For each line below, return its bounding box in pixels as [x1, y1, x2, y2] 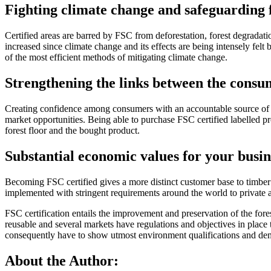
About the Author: [5, 252, 119, 269]
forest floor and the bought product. [5, 125, 140, 136]
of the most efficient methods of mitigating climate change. [5, 52, 227, 63]
